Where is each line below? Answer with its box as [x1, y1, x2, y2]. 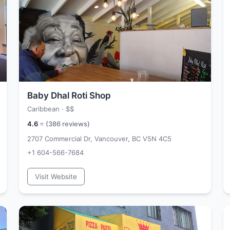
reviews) [61, 120, 90, 128]
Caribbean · [27, 105, 66, 113]
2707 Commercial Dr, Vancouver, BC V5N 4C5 [27, 135, 171, 143]
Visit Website [35, 172, 77, 181]
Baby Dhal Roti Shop [27, 90, 111, 101]
